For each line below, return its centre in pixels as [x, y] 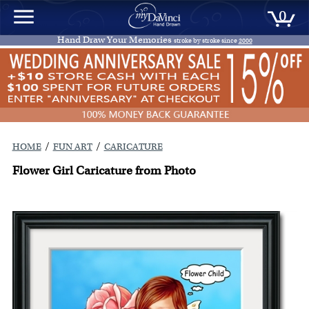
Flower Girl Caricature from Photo [104, 171]
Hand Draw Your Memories [115, 40]
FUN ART [72, 147]
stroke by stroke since [206, 40]
